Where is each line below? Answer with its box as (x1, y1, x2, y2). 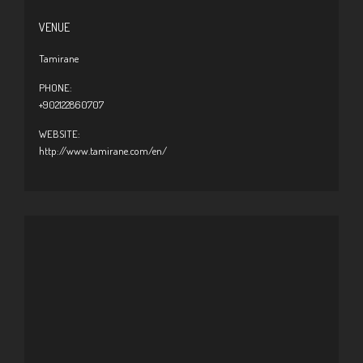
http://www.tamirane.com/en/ (39, 144, 167, 158)
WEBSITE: (39, 127, 80, 141)
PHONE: (39, 81, 72, 95)
